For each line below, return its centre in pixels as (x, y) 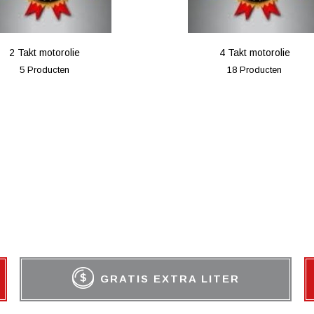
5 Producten (45, 70)
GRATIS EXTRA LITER (170, 279)
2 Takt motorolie (45, 53)
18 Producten (254, 70)
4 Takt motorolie (254, 53)
